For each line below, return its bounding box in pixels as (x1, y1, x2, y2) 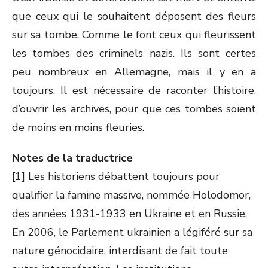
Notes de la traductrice (12, 151, 133, 165)
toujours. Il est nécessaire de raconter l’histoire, (12, 83, 256, 98)
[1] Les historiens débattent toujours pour (12, 169, 220, 184)
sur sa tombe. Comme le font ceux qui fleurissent (12, 28, 256, 42)
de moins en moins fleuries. (12, 120, 144, 135)
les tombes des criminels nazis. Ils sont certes (12, 46, 256, 60)
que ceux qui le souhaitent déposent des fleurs (12, 9, 256, 23)
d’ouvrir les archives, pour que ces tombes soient (12, 102, 256, 116)
